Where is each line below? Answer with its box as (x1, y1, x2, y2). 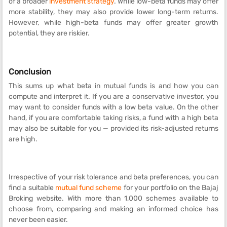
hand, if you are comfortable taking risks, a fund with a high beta (9, 113, 218, 122)
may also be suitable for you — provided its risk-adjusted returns (9, 124, 218, 133)
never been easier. (9, 215, 68, 224)
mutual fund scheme (55, 183, 122, 192)
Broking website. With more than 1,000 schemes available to (9, 194, 218, 203)
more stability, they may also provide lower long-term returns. (9, 8, 218, 16)
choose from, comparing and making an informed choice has (9, 205, 218, 213)
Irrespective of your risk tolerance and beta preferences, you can (9, 173, 218, 181)
